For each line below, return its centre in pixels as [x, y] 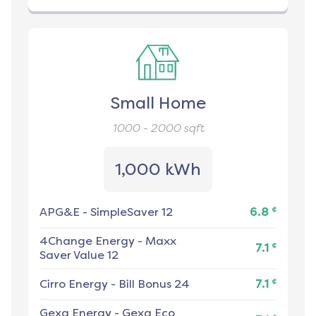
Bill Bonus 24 [154, 284]
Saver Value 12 [79, 255]
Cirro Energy [74, 284]
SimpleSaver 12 [132, 212]
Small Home [158, 103]
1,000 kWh [158, 170]
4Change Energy [87, 241]
